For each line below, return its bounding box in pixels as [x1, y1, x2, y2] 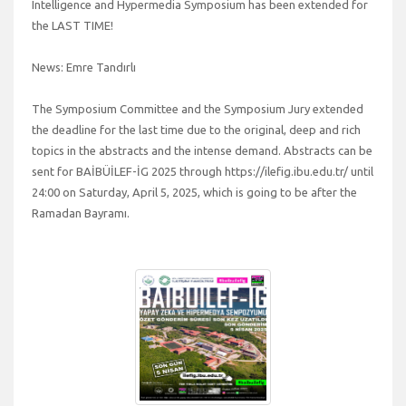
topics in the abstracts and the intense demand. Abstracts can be [32, 143, 372, 157]
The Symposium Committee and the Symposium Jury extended [32, 101, 363, 115]
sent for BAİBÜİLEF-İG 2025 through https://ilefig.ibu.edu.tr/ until [32, 164, 373, 178]
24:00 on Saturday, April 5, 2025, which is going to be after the [32, 185, 357, 198]
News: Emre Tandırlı [32, 60, 136, 73]
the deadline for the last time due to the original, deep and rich [32, 122, 361, 136]
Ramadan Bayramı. [32, 206, 130, 219]
